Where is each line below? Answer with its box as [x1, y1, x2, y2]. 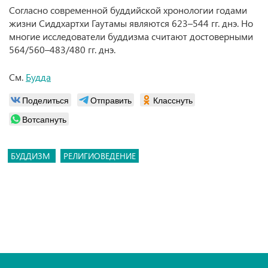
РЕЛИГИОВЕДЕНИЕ [63, 150, 136, 162]
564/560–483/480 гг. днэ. [9, 43, 115, 56]
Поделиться [22, 94, 69, 106]
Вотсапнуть [22, 113, 66, 125]
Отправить [90, 94, 132, 106]
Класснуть [153, 94, 193, 106]
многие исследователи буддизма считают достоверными [9, 30, 253, 42]
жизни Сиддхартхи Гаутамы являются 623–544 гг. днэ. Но [9, 17, 253, 29]
